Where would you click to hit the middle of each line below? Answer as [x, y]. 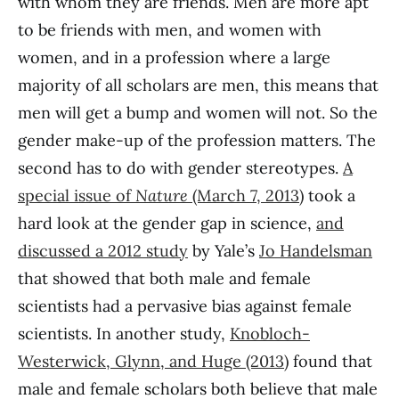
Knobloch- [270, 334]
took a [330, 195]
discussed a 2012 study [103, 251]
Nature [162, 195]
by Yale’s [224, 251]
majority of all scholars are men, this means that [198, 85]
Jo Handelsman [316, 251]
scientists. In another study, [124, 334]
